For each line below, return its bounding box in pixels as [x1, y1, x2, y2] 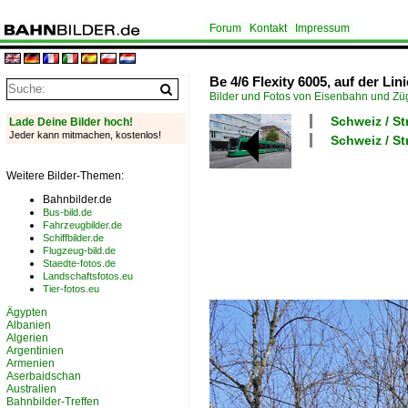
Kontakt [250, 22, 287, 35]
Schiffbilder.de [43, 232, 104, 243]
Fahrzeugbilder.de [43, 219, 122, 230]
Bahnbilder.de [43, 193, 112, 206]
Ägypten [6, 306, 47, 319]
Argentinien [6, 344, 64, 357]
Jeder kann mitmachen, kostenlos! [9, 129, 161, 140]
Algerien [6, 331, 48, 344]
